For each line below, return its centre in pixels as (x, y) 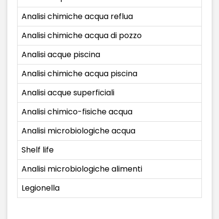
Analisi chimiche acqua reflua (77, 16)
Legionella (41, 188)
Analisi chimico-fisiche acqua (77, 112)
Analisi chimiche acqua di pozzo (82, 35)
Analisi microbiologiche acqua (78, 131)
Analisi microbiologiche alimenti (82, 169)
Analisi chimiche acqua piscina (79, 74)
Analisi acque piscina (61, 55)
